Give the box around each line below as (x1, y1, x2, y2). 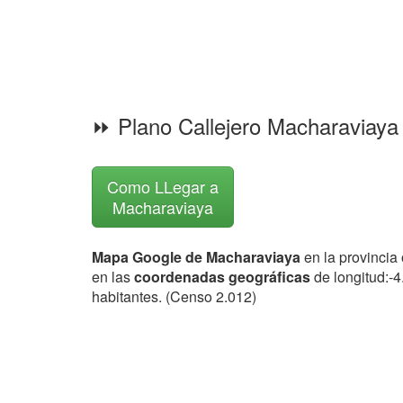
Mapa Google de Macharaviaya (92, 246, 300, 267)
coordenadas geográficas (134, 266, 314, 287)
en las (92, 266, 134, 287)
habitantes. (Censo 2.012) (92, 286, 256, 307)
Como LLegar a (107, 175, 219, 198)
